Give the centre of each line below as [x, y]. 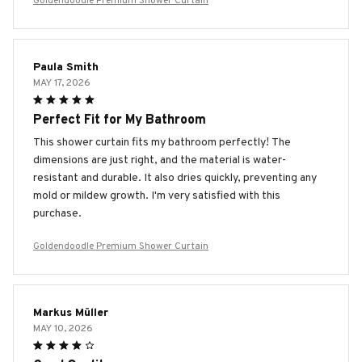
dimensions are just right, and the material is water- [160, 160]
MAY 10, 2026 [63, 328]
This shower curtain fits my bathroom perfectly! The [162, 142]
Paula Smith [66, 67]
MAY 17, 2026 [62, 83]
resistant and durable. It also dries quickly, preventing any [175, 178]
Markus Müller [71, 313]
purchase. [57, 213]
